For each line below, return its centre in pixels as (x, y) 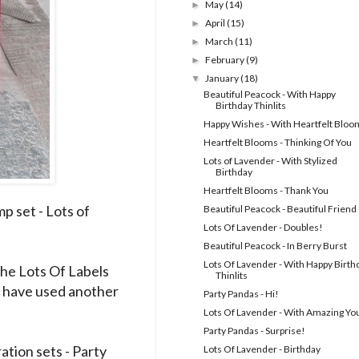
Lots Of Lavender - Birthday (262, 349)
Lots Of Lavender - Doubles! (263, 228)
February (226, 60)
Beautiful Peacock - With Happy (269, 95)
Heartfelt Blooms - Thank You (266, 191)
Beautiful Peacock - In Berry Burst (275, 246)
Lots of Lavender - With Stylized (270, 161)
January (223, 79)
